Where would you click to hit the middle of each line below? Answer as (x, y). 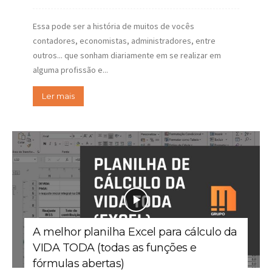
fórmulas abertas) (79, 264)
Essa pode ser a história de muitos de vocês (114, 26)
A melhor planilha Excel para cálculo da (135, 232)
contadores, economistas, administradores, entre (124, 40)
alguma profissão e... (70, 70)
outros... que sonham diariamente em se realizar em (127, 55)
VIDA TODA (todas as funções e (115, 248)
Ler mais (58, 96)
